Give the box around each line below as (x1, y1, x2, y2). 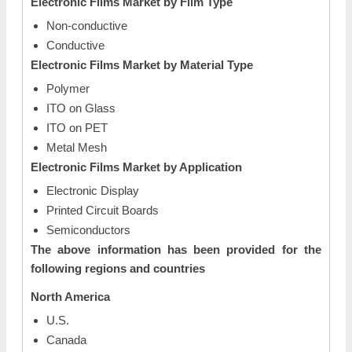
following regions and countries (31, 262, 205, 275)
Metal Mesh (46, 141, 107, 154)
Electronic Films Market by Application (31, 160, 242, 174)
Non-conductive (46, 19, 127, 32)
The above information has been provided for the (31, 243, 321, 256)
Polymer (46, 82, 90, 95)
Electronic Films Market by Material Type (31, 58, 253, 71)
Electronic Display (46, 184, 139, 197)
